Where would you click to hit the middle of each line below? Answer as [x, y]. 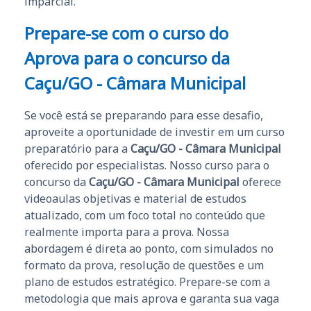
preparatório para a [77, 149]
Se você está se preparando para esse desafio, [144, 116]
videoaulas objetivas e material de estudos [135, 199]
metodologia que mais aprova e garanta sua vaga [152, 299]
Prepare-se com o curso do [126, 33]
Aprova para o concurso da [127, 58]
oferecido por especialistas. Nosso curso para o [147, 166]
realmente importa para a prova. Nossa [127, 232]
